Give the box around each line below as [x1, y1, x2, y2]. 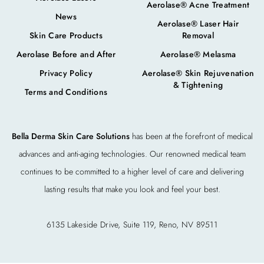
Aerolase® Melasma [160, 48, 236, 60]
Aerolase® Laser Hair [157, 17, 239, 29]
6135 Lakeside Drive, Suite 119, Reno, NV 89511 [47, 218, 217, 230]
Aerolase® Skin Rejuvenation [141, 67, 255, 79]
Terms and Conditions [24, 85, 108, 98]
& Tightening [173, 78, 223, 91]
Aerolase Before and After [16, 48, 116, 60]
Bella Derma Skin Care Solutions [11, 130, 130, 142]
